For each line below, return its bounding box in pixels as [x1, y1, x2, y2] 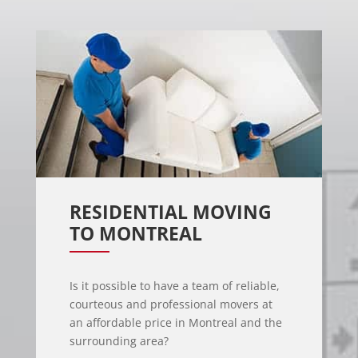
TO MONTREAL [69, 221, 202, 247]
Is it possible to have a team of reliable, [69, 278, 280, 294]
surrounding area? [69, 333, 169, 349]
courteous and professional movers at [69, 296, 272, 312]
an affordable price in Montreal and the [69, 315, 282, 331]
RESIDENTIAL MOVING [69, 199, 272, 225]
